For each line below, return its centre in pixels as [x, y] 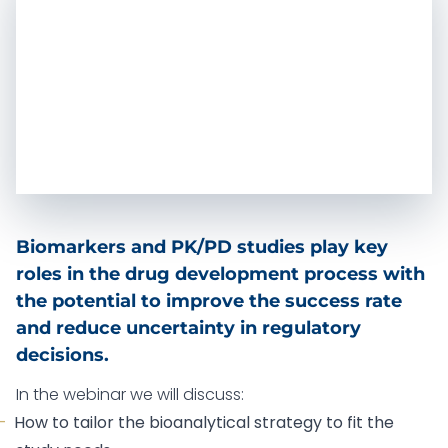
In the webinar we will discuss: [130, 395]
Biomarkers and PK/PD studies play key [202, 247]
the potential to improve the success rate [209, 301]
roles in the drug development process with [220, 274]
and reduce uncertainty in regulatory [188, 328]
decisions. [62, 355]
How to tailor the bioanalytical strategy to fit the [204, 423]
